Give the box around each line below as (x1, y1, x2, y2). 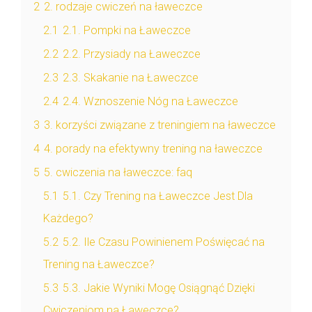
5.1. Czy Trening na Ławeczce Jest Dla (63, 189, 253, 203)
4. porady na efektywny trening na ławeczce (44, 142, 263, 156)
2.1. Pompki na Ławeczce (63, 24, 191, 38)
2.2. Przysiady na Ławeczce (63, 47, 201, 61)
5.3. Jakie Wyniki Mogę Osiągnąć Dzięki (63, 281, 255, 295)
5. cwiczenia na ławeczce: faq (44, 166, 192, 180)
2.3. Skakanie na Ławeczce (63, 71, 198, 85)
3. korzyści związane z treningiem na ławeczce (44, 118, 276, 132)
